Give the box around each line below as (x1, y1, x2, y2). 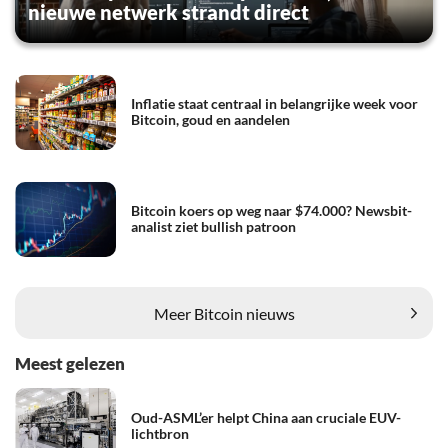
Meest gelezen (15, 352, 125, 374)
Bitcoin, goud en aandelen (131, 111, 290, 129)
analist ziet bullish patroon (131, 218, 296, 236)
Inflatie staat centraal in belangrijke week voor (131, 95, 418, 113)
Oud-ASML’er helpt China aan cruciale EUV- (131, 408, 401, 426)
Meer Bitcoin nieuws (153, 303, 295, 323)
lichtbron (131, 424, 189, 442)
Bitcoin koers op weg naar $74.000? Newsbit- (131, 202, 412, 220)
